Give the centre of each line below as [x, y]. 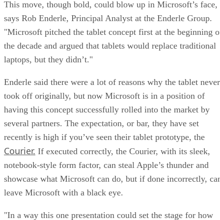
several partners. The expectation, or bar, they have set [101, 123]
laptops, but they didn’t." [48, 59]
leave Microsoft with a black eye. [64, 192]
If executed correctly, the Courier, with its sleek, [123, 151]
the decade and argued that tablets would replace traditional [110, 45]
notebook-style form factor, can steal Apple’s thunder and [106, 165]
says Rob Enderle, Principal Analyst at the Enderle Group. [108, 18]
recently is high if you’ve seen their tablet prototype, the [104, 137]
